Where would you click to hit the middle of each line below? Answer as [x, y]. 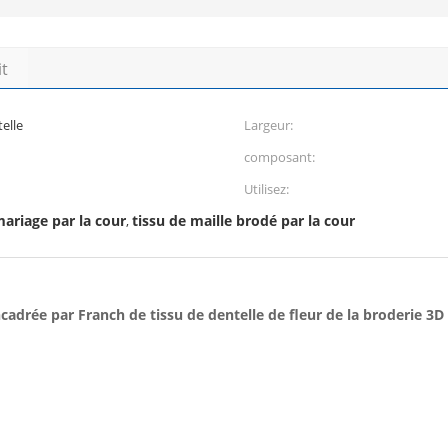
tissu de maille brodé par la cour [243, 220]
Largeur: [268, 125]
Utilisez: [266, 189]
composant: [279, 157]
